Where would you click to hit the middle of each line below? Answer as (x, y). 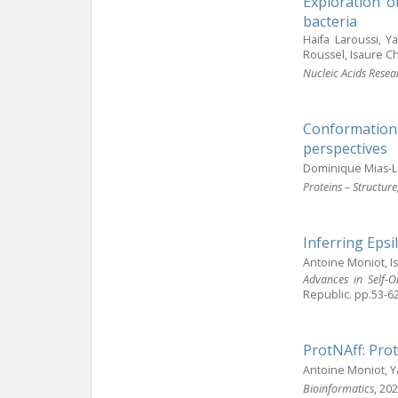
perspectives (345, 148)
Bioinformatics (338, 388)
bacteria (330, 21)
